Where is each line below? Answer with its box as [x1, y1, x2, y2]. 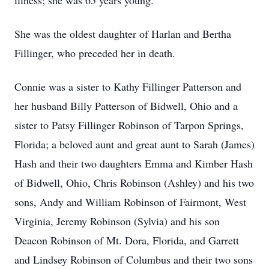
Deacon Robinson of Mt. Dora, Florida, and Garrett [14, 233, 239, 247]
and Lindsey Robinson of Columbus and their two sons [14, 252, 253, 267]
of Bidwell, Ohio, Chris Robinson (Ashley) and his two [14, 175, 254, 190]
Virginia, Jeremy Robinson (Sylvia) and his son [14, 214, 220, 228]
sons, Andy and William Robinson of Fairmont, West [14, 195, 246, 209]
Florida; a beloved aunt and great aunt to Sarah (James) [14, 137, 255, 151]
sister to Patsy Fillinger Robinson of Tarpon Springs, [14, 118, 244, 132]
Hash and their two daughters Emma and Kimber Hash [14, 156, 253, 171]
